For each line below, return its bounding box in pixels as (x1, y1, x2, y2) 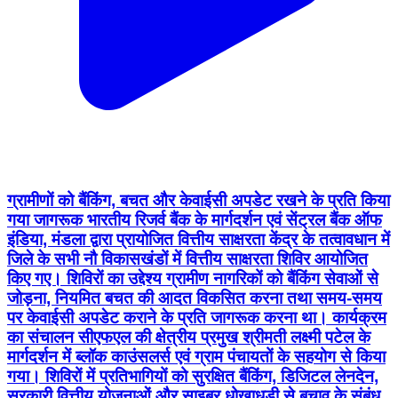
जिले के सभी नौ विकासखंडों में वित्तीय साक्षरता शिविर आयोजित (7, 249, 368, 268)
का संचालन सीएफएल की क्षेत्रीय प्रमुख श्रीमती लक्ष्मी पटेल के (7, 327, 370, 346)
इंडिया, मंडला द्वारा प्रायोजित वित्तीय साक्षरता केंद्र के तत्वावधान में (7, 229, 390, 249)
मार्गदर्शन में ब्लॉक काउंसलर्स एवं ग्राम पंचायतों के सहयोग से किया (7, 346, 386, 366)
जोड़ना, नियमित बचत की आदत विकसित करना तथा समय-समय (7, 288, 382, 307)
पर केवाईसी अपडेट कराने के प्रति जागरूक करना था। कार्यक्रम (7, 307, 386, 327)
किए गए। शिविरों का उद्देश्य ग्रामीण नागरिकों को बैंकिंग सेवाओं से (7, 268, 378, 288)
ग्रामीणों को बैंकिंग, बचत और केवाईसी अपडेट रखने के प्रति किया (7, 190, 390, 210)
